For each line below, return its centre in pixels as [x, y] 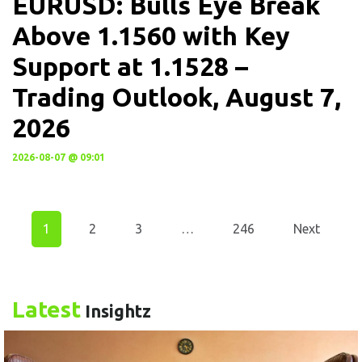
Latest [46, 309]
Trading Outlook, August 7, [177, 97]
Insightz [116, 310]
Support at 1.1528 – [130, 66]
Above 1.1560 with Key [151, 35]
